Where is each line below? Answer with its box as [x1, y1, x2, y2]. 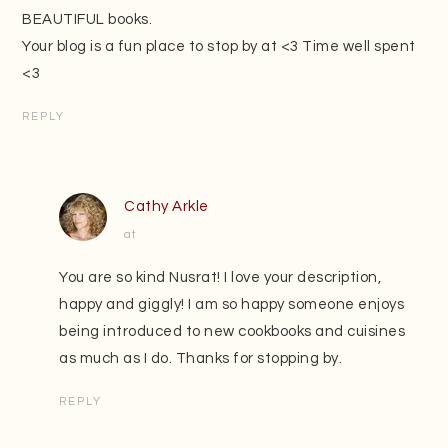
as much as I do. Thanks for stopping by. [59, 350, 343, 366]
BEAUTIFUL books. [22, 11, 153, 27]
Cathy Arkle [124, 198, 209, 214]
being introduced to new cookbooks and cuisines [59, 323, 406, 339]
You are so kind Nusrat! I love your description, [59, 269, 382, 285]
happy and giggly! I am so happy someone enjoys [59, 296, 405, 312]
